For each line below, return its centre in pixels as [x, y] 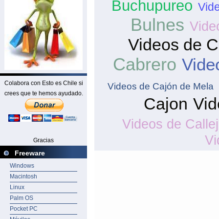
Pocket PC [24, 209]
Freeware [30, 153]
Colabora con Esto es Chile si [44, 83]
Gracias [44, 140]
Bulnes [157, 25]
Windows [22, 166]
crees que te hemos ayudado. [44, 93]
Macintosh [23, 176]
